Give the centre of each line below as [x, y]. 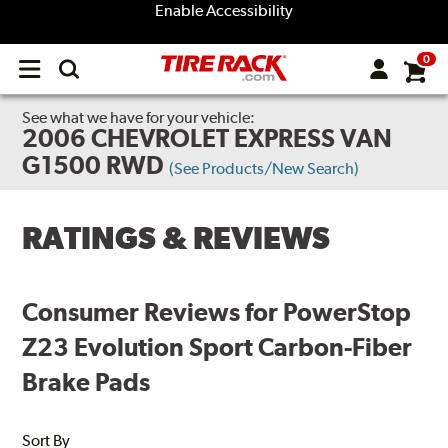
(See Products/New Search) [264, 168]
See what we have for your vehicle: [139, 117]
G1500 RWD [93, 165]
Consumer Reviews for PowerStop [217, 311]
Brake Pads [86, 381]
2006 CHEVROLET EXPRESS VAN [207, 138]
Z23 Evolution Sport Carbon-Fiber [217, 346]
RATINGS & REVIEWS [176, 238]
